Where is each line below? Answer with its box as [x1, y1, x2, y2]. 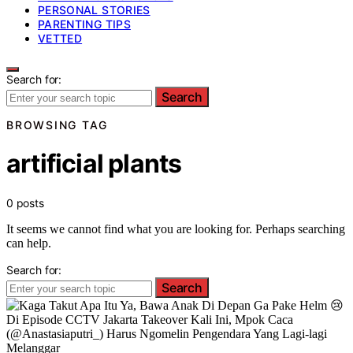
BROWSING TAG [6, 118, 108, 132]
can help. [6, 236, 51, 250]
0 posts [6, 195, 44, 210]
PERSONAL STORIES [38, 3, 150, 17]
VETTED [38, 32, 83, 45]
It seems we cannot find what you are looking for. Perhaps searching [6, 221, 345, 236]
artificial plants [6, 148, 182, 180]
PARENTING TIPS [38, 17, 131, 31]
